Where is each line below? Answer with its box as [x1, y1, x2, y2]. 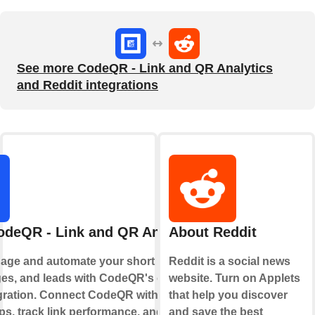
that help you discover [168, 288, 288, 301]
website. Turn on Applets [168, 271, 300, 284]
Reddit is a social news [168, 255, 290, 267]
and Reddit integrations [17, 77, 158, 92]
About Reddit [168, 224, 257, 240]
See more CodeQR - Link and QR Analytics [17, 60, 273, 75]
